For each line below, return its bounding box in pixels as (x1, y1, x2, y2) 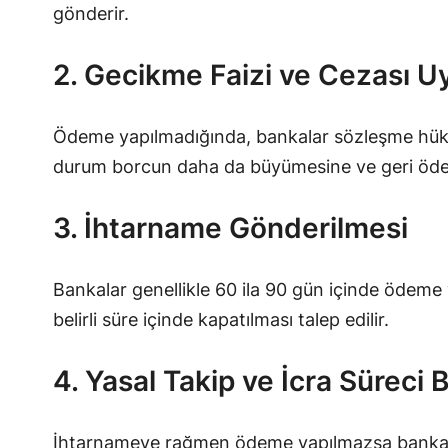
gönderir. (52, 3, 129, 25)
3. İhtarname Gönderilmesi (52, 211, 408, 246)
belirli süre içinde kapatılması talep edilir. (52, 309, 389, 331)
